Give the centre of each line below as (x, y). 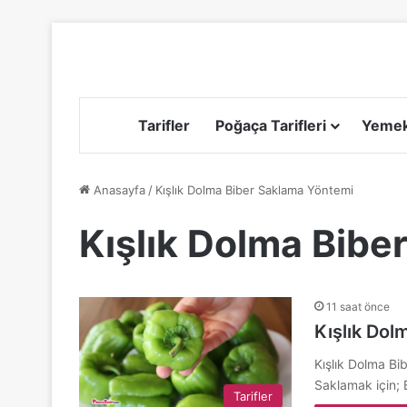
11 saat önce (358, 306)
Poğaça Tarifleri (271, 125)
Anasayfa (118, 189)
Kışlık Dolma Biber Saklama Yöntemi (254, 189)
